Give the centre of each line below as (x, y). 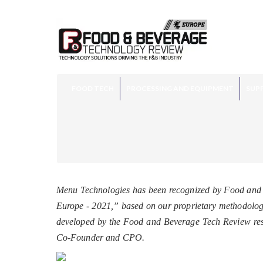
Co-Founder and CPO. (100, 237)
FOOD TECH (92, 88)
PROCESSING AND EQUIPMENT (180, 88)
